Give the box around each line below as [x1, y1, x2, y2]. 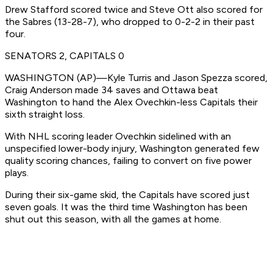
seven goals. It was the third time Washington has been [5, 201, 247, 213]
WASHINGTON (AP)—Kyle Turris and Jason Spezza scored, [5, 72, 268, 84]
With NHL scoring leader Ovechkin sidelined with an [5, 130, 231, 143]
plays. [5, 167, 29, 179]
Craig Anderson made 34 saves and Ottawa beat [5, 84, 218, 96]
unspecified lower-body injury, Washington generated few [5, 143, 260, 155]
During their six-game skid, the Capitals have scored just [5, 189, 250, 201]
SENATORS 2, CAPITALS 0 [5, 50, 124, 62]
